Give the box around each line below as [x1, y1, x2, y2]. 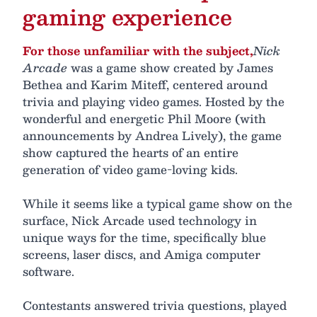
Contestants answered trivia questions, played [23, 296, 287, 316]
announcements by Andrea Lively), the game [23, 126, 282, 146]
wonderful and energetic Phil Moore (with [23, 109, 266, 129]
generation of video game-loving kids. [23, 160, 238, 180]
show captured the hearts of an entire [23, 143, 238, 163]
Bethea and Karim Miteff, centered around [23, 75, 267, 95]
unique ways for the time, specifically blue [23, 228, 266, 248]
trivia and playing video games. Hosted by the [23, 92, 284, 112]
